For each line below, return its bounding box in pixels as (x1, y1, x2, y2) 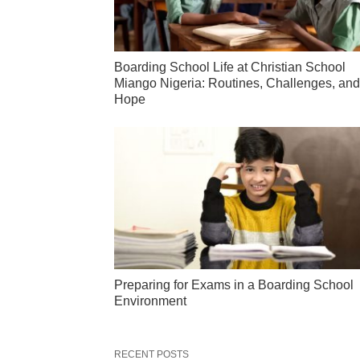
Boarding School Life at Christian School (114, 60, 346, 75)
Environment (114, 294, 186, 309)
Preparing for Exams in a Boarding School (114, 278, 354, 292)
